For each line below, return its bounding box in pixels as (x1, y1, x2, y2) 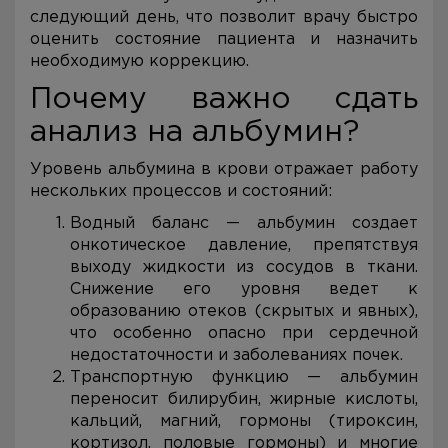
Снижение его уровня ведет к (70, 282, 418, 297)
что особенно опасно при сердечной (70, 326, 418, 341)
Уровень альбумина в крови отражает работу (30, 162, 418, 177)
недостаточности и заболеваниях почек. (70, 348, 403, 363)
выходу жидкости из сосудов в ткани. (70, 260, 418, 275)
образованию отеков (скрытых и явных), (70, 304, 418, 319)
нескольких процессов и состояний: (30, 184, 332, 199)
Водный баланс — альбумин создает (70, 216, 418, 231)
